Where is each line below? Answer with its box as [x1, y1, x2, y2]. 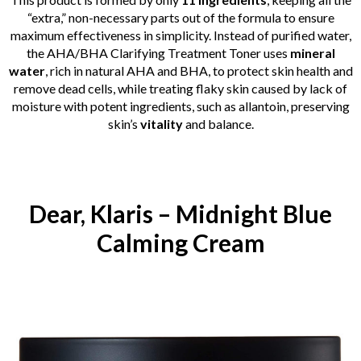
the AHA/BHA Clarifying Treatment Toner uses [26, 45, 290, 61]
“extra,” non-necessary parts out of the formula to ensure [27, 10, 334, 26]
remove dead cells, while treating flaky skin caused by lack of [14, 81, 347, 97]
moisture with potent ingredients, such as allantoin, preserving [11, 98, 350, 114]
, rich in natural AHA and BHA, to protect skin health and [44, 63, 353, 79]
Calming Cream [96, 228, 265, 258]
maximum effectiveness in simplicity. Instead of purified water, [10, 27, 351, 44]
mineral [289, 45, 335, 61]
